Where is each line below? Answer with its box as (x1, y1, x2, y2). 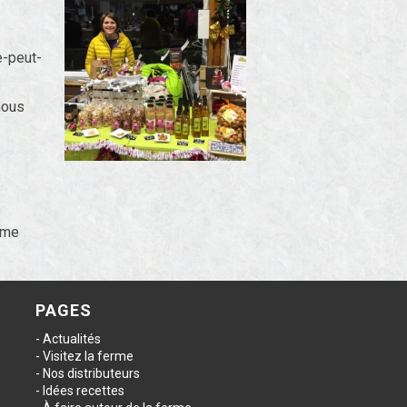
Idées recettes (42, 383, 124, 398)
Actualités (42, 332, 101, 346)
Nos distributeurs (42, 366, 140, 381)
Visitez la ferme (42, 349, 134, 363)
